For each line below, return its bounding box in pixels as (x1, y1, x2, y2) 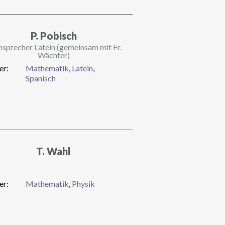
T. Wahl (36, 145, 71, 157)
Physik (71, 178, 95, 188)
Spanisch (25, 73, 56, 83)
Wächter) (37, 50, 70, 60)
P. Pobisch (30, 29, 77, 42)
